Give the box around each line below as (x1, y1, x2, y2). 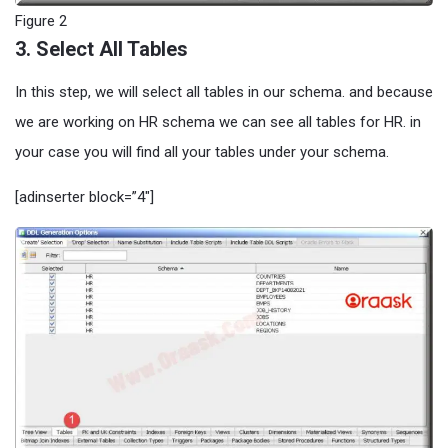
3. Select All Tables (15, 37, 188, 62)
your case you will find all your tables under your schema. (15, 143, 389, 162)
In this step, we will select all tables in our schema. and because (15, 83, 433, 102)
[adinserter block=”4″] (15, 188, 154, 207)
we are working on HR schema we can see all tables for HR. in (15, 113, 421, 132)
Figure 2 (15, 12, 67, 31)
